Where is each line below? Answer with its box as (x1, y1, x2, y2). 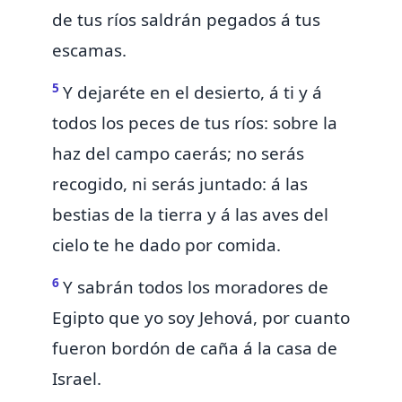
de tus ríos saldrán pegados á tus (52, 8, 320, 32)
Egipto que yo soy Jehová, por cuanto (52, 306, 350, 330)
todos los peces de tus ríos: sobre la (52, 111, 337, 135)
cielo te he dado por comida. (52, 233, 281, 258)
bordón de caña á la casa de (111, 336, 337, 361)
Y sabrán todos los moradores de (63, 275, 328, 300)
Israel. (52, 367, 101, 391)
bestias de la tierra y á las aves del (52, 203, 328, 227)
